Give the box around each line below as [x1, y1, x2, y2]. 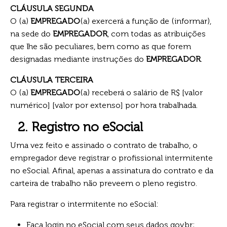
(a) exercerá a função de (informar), [80, 16, 211, 26]
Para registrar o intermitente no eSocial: [10, 199, 159, 209]
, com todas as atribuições [107, 28, 206, 39]
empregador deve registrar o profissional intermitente [10, 153, 213, 163]
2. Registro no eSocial [18, 119, 143, 135]
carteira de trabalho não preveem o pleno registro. [10, 178, 197, 188]
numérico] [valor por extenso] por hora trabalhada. [10, 100, 198, 110]
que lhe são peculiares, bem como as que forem [10, 41, 191, 51]
